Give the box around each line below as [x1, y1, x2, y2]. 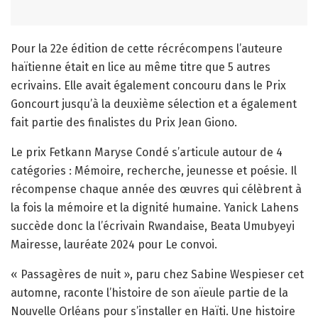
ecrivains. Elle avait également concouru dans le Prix [11, 78, 286, 92]
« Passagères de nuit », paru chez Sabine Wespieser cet [11, 267, 304, 281]
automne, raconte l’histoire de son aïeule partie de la [11, 285, 288, 300]
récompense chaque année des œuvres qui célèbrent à [11, 182, 302, 196]
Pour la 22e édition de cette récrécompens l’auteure [11, 41, 283, 55]
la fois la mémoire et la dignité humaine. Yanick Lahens [11, 200, 299, 214]
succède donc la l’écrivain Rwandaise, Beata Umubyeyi [11, 219, 295, 233]
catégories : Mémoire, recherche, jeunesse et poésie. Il [11, 163, 297, 177]
